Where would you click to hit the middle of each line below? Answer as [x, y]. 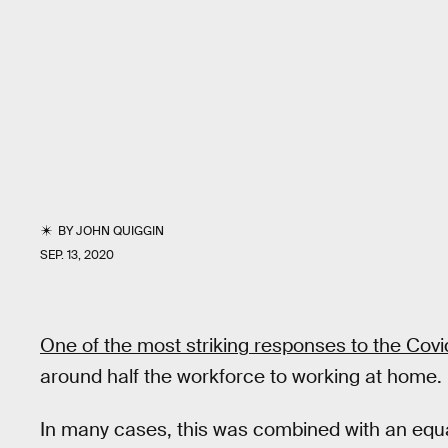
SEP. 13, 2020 [77, 255]
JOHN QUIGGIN [120, 231]
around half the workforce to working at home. [241, 376]
